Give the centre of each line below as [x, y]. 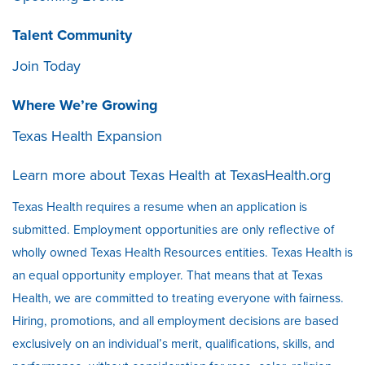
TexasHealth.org [280, 174]
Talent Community [72, 35]
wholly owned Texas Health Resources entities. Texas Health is [182, 251]
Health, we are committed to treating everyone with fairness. [178, 297]
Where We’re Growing [85, 105]
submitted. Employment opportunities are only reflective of [173, 229]
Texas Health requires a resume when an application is [160, 206]
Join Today [46, 65]
